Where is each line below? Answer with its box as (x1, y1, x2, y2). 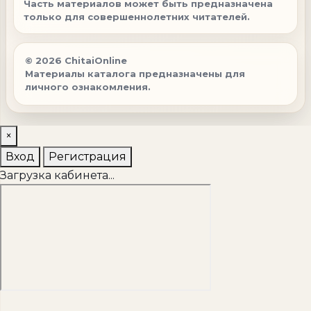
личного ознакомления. (25, 81, 151, 92)
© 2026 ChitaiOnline (25, 54, 127, 66)
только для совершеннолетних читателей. (24, 10, 250, 22)
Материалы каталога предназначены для (25, 67, 245, 79)
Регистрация (49, 149, 126, 163)
